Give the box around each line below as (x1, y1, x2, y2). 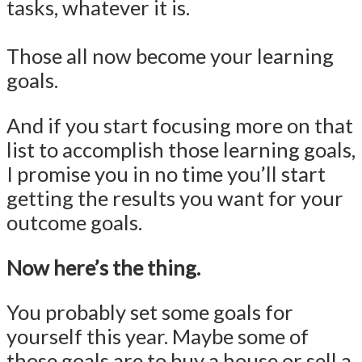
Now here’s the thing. (6, 255, 200, 280)
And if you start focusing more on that (6, 113, 353, 137)
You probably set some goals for (6, 300, 293, 325)
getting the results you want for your (6, 186, 343, 210)
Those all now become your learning (6, 44, 334, 69)
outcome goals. (6, 210, 142, 234)
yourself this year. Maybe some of (6, 324, 309, 349)
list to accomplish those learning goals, (6, 137, 356, 162)
